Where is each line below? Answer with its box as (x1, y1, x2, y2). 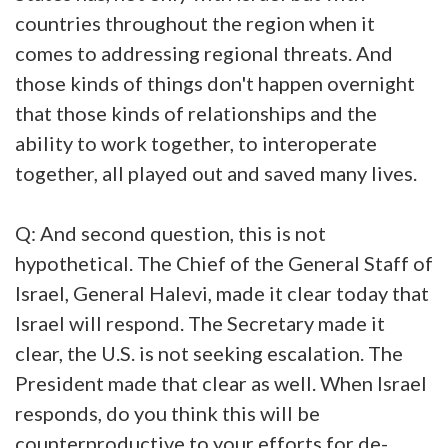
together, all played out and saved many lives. (15, 160, 417, 185)
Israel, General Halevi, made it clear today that (15, 280, 429, 305)
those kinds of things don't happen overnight (15, 70, 415, 95)
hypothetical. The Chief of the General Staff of (15, 250, 433, 275)
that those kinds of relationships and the (15, 100, 377, 125)
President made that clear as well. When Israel (15, 370, 427, 395)
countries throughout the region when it (15, 10, 375, 35)
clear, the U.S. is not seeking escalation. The (15, 340, 403, 365)
